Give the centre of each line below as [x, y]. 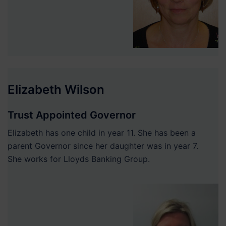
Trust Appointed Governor [72, 115]
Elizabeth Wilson [56, 90]
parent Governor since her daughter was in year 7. [103, 146]
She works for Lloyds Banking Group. [79, 159]
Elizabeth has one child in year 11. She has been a [102, 133]
